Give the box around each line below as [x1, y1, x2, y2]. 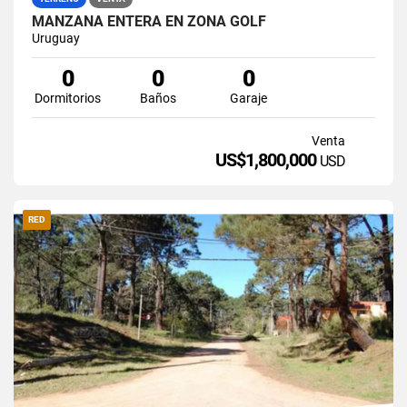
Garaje [230, 90, 268, 105]
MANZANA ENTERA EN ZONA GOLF [32, 12, 266, 30]
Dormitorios [35, 90, 102, 105]
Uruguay [32, 30, 80, 45]
